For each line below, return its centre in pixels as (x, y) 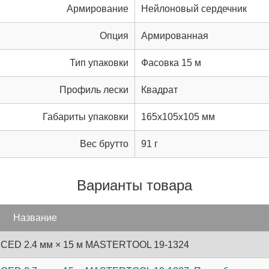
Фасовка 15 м (171, 62)
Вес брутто (104, 144)
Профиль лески (94, 89)
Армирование (98, 8)
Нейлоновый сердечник (194, 8)
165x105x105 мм (178, 116)
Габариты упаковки (86, 116)
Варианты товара (134, 185)
